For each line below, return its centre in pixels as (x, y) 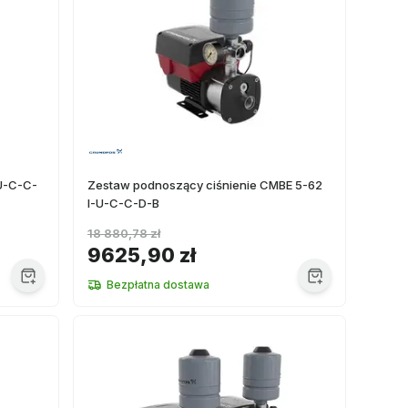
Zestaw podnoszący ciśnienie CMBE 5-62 (205, 185)
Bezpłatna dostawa (158, 285)
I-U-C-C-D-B (123, 203)
